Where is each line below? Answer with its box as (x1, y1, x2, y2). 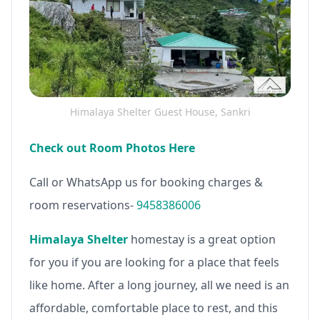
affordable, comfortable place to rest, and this (29, 299, 278, 316)
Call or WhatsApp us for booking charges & (29, 174, 263, 190)
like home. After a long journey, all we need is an (29, 276, 289, 293)
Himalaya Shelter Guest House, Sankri (69, 104, 251, 119)
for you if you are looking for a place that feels (29, 254, 279, 270)
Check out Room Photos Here (29, 139, 195, 156)
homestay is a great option (128, 231, 276, 247)
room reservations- (29, 196, 136, 213)
